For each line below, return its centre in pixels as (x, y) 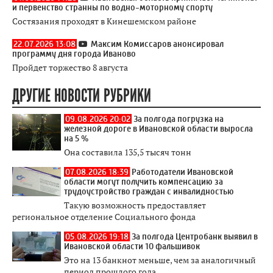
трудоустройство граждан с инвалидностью (149, 191)
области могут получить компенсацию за (144, 182)
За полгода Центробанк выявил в (195, 236)
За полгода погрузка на (179, 119)
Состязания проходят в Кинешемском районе (104, 21)
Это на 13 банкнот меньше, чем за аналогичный (160, 260)
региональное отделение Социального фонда (104, 217)
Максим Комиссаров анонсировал (157, 44)
